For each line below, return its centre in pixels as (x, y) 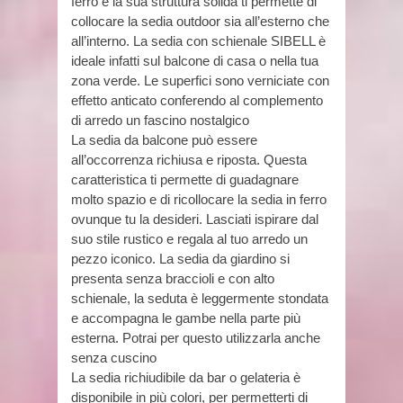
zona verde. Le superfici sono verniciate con (200, 81)
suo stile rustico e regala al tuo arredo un (189, 239)
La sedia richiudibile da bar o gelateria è (186, 378)
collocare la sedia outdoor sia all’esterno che (200, 22)
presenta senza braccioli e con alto (173, 279)
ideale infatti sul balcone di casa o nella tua (195, 61)
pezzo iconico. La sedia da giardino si (180, 259)
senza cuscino (114, 358)
